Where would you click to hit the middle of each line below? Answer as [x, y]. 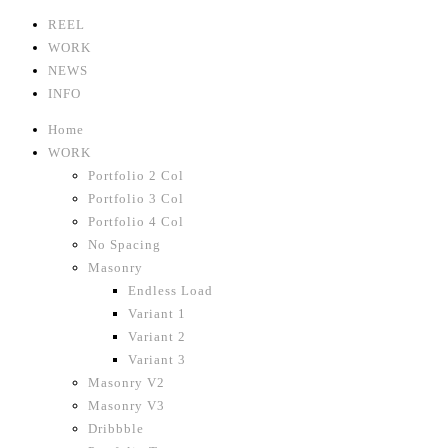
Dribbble [116, 428]
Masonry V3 [126, 405]
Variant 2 [157, 336]
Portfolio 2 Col [136, 175]
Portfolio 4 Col [136, 221]
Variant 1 [157, 313]
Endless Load [170, 290]
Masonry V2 [126, 382]
